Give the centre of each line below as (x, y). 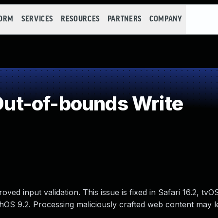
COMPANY (166, 19)
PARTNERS (124, 19)
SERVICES (37, 19)
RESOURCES (80, 19)
